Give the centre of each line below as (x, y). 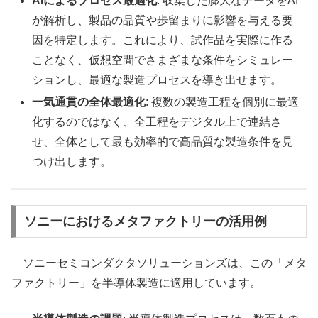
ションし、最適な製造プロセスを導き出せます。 (157, 80)
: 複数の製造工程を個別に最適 (223, 102)
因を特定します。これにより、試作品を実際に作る (163, 40)
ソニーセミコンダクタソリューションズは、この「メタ (159, 263)
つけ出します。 (72, 162)
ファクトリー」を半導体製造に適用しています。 (136, 283)
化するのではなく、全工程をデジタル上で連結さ (157, 122)
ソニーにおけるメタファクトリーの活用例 (145, 222)
